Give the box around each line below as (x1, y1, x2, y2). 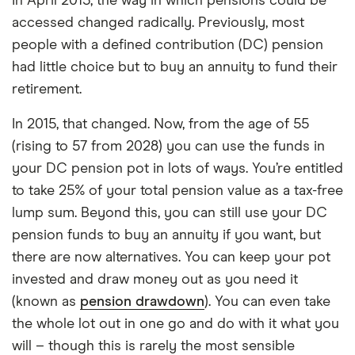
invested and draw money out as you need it (12, 273, 298, 287)
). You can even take (204, 295, 330, 309)
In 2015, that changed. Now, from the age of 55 (12, 117, 309, 132)
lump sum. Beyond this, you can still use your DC (12, 206, 327, 220)
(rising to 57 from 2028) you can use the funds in (12, 139, 325, 154)
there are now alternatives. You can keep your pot (12, 250, 330, 265)
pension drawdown (80, 295, 204, 309)
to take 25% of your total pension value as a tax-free (12, 184, 343, 198)
